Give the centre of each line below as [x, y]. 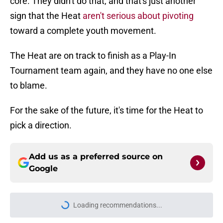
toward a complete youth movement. [83, 31]
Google [43, 169]
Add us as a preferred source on [96, 157]
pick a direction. [41, 125]
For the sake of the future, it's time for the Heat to [107, 111]
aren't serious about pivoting [138, 16]
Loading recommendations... [117, 205]
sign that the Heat [46, 16]
